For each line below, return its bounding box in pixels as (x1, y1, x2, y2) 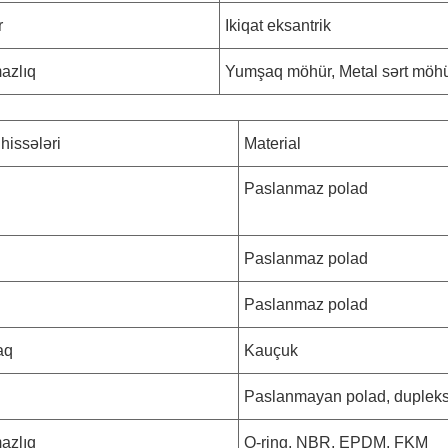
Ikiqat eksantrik (225, 17, 332, 35)
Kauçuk (244, 342, 299, 360)
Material (244, 135, 302, 153)
